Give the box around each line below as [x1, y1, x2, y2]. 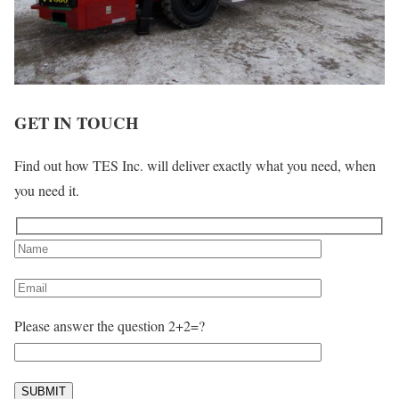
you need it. [14, 181, 79, 200]
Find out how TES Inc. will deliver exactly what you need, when [14, 156, 376, 175]
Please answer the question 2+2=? [14, 316, 205, 336]
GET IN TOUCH [14, 110, 139, 134]
